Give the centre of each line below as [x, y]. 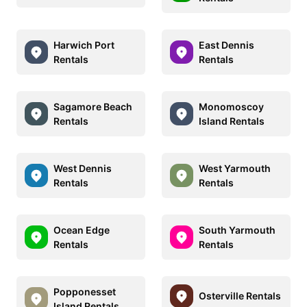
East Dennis [226, 45]
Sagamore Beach [93, 106]
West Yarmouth [235, 168]
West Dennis [83, 168]
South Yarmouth [237, 230]
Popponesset [85, 291]
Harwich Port [84, 45]
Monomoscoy [231, 106]
